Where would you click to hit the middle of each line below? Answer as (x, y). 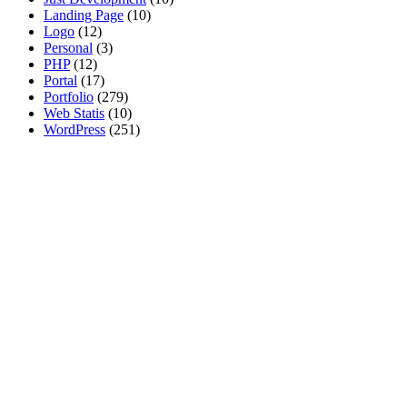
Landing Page (84, 15)
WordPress (74, 130)
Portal (60, 81)
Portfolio (69, 97)
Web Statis (74, 114)
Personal (68, 48)
